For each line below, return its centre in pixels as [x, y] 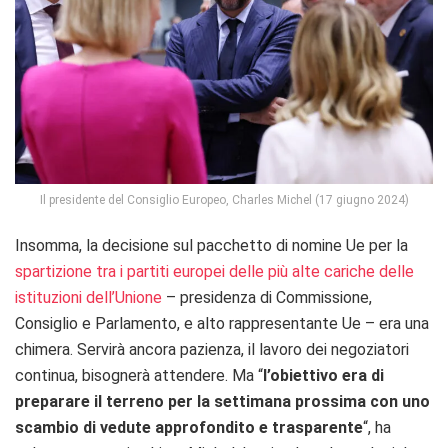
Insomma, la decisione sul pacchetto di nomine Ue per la [211, 245]
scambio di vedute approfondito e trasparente [189, 427]
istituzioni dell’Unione [88, 297]
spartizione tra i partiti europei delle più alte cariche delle [214, 271]
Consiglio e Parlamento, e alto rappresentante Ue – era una [222, 323]
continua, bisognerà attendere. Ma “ [139, 375]
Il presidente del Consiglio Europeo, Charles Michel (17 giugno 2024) [224, 199]
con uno [400, 401]
